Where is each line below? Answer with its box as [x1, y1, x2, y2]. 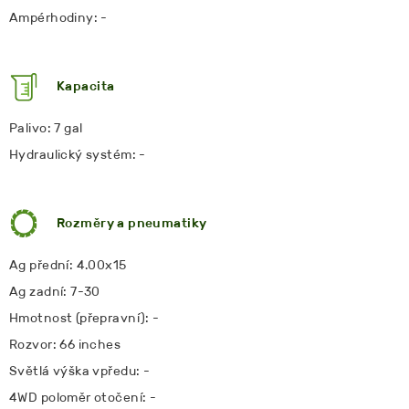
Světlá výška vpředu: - [9, 362, 151, 379]
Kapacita [57, 78, 115, 94]
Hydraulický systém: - [9, 146, 146, 163]
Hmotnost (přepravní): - [9, 309, 160, 326]
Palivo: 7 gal [9, 120, 83, 136]
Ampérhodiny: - [9, 9, 108, 26]
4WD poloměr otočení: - [9, 389, 157, 405]
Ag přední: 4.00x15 [9, 257, 127, 273]
